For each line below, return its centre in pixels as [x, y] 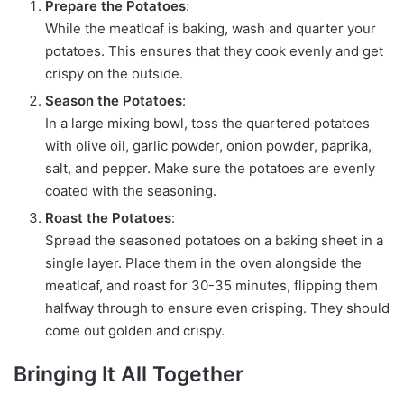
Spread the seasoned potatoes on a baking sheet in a [214, 240]
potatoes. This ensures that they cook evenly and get [214, 50]
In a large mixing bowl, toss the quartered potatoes [207, 123]
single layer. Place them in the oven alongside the [203, 262]
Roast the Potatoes [108, 217]
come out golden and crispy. [135, 330]
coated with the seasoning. [131, 190]
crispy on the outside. [114, 73]
